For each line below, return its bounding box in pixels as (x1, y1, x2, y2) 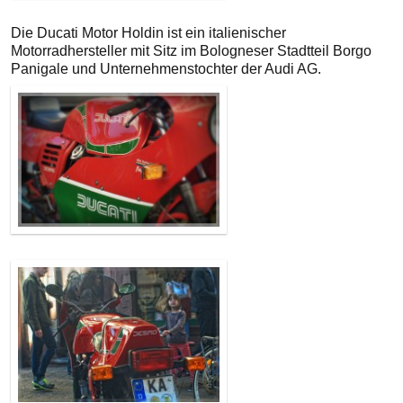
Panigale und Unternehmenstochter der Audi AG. (11, 61, 321, 77)
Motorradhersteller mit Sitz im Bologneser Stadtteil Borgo (11, 43, 372, 59)
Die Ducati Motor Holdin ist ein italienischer (11, 25, 286, 41)
